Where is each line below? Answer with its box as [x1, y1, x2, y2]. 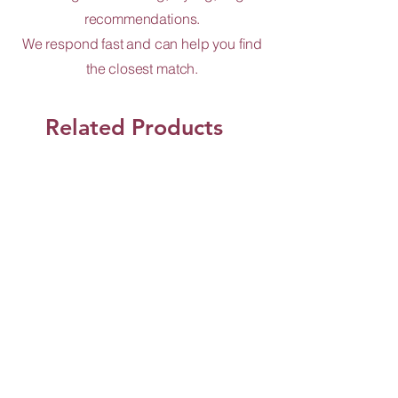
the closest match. [85, 59, 199, 77]
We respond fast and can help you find [21, 34, 263, 52]
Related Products [45, 113, 223, 140]
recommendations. [84, 9, 201, 28]
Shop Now [111, 241, 170, 258]
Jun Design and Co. [18, 330, 206, 357]
